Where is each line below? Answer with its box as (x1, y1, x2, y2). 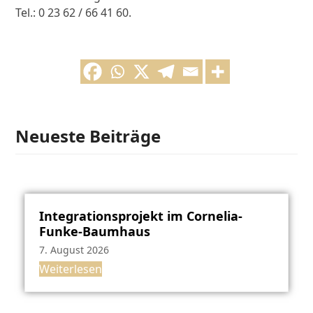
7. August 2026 (38, 243, 109, 257)
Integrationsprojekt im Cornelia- (38, 208, 242, 225)
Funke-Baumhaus (38, 223, 150, 240)
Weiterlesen (38, 261, 102, 277)
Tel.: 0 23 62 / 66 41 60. (15, 5, 132, 21)
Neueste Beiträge (15, 124, 161, 148)
